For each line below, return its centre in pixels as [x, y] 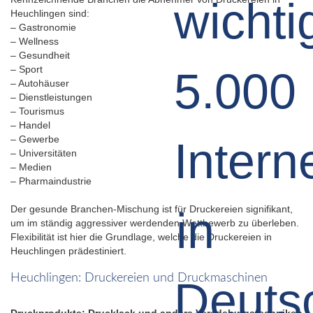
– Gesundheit [40, 55]
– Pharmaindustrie [51, 181]
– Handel [30, 125]
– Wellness [35, 41]
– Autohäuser [40, 83]
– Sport [27, 69]
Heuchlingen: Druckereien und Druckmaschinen [139, 278]
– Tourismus [37, 111]
